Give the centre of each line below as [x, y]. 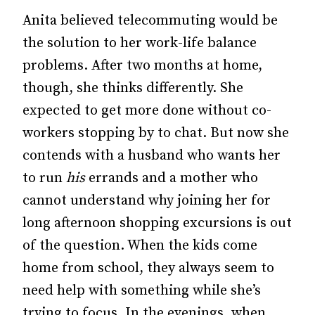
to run [44, 178]
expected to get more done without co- [147, 111]
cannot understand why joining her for [147, 201]
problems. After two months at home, [142, 66]
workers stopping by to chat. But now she [156, 133]
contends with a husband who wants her [152, 156]
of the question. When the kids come [140, 246]
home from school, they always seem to [148, 268]
